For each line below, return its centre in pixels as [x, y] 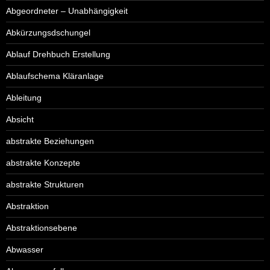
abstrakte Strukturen [45, 184]
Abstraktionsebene [42, 228]
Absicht [20, 119]
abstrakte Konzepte [43, 162]
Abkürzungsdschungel [48, 32]
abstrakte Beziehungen [50, 141]
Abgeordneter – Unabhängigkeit [67, 11]
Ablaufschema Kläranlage [55, 76]
